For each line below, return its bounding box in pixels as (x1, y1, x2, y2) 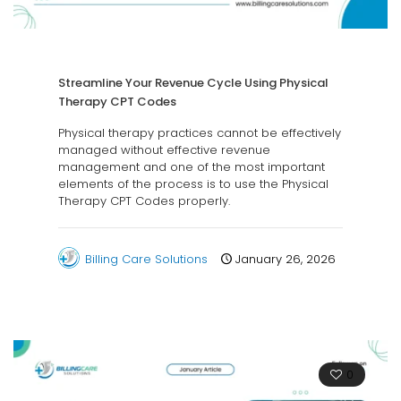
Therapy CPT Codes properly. (58, 192, 230, 210)
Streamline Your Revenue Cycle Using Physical (58, 74, 328, 92)
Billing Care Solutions (85, 251, 208, 269)
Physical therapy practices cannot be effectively (58, 124, 341, 142)
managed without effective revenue (58, 141, 270, 159)
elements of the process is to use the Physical (58, 175, 328, 193)
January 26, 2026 (235, 251, 336, 269)
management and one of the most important (58, 158, 325, 176)
